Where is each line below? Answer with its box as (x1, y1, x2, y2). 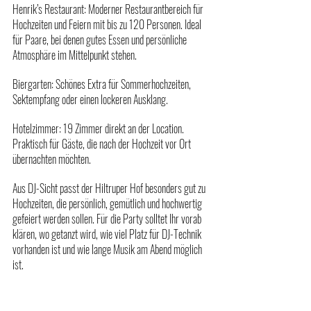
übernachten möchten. (12, 150, 91, 167)
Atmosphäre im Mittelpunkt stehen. (12, 46, 137, 63)
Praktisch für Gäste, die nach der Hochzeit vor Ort (12, 135, 193, 152)
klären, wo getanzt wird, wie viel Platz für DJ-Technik (12, 225, 203, 242)
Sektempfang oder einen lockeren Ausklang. (12, 90, 168, 108)
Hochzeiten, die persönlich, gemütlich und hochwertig (12, 194, 204, 212)
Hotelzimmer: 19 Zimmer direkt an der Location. (12, 119, 186, 137)
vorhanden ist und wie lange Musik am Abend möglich (12, 240, 204, 258)
